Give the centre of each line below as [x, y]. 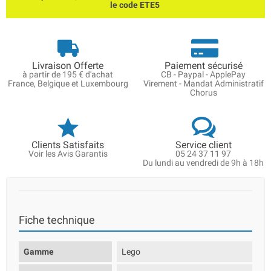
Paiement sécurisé [203, 66]
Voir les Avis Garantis [68, 154]
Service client [203, 145]
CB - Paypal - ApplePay [203, 74]
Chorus [203, 93]
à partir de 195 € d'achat [68, 74]
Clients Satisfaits [68, 145]
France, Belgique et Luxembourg [68, 83]
